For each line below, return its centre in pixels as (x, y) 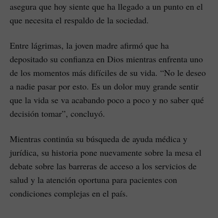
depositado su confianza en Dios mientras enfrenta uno (106, 59)
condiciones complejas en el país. (69, 193)
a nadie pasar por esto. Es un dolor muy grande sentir (104, 86)
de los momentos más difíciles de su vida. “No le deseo (108, 73)
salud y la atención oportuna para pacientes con (93, 180)
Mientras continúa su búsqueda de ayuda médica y (99, 139)
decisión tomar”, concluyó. (57, 113)
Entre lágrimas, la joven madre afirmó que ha (89, 45)
